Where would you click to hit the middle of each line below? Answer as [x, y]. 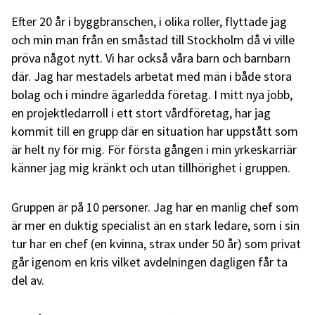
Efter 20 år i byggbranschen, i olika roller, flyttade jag [149, 21]
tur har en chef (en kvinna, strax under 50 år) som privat [156, 243]
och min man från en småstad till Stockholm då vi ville [153, 39]
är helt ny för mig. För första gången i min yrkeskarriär [154, 149]
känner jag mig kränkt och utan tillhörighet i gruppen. [151, 167]
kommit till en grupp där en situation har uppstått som [155, 131]
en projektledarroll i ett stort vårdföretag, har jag [141, 112]
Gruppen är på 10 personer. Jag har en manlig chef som [155, 207]
